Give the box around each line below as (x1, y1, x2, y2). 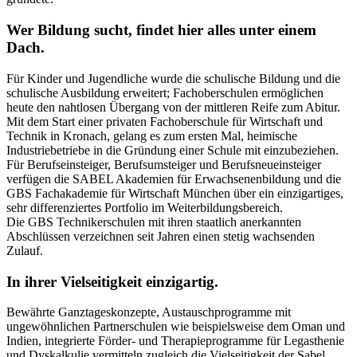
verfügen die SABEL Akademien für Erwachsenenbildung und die (6, 171, 341, 186)
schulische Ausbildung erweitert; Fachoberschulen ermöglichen (6, 85, 324, 100)
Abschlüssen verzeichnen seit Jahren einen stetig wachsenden (6, 229, 315, 243)
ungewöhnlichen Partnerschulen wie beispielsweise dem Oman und (6, 320, 345, 334)
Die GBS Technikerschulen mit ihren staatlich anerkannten (6, 214, 301, 229)
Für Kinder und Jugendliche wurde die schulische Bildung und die (6, 71, 340, 85)
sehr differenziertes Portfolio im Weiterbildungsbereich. (6, 200, 283, 214)
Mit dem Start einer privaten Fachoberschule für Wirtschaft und (6, 114, 323, 128)
